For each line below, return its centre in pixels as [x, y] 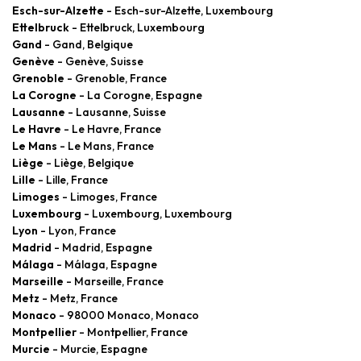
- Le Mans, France [106, 145]
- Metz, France [79, 298]
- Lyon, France [77, 230]
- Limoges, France [108, 196]
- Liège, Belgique [89, 162]
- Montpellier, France [132, 332]
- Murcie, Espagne [99, 349]
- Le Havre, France [111, 129]
